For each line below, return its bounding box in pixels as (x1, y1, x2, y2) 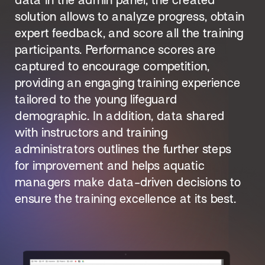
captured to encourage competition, (15, 59, 210, 73)
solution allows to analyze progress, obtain (15, 9, 244, 24)
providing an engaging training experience (15, 76, 240, 90)
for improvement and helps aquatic (15, 159, 205, 173)
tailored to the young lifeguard (15, 92, 177, 106)
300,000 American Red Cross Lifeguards (15, 241, 245, 256)
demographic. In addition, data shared (15, 109, 225, 123)
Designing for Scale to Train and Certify (15, 225, 229, 239)
